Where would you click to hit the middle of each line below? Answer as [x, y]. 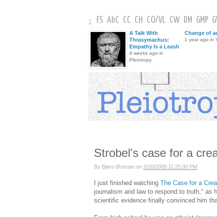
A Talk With [144, 33]
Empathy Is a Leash [154, 46]
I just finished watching [127, 183]
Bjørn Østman [118, 167]
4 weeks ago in [146, 53]
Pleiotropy [140, 60]
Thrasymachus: [149, 40]
